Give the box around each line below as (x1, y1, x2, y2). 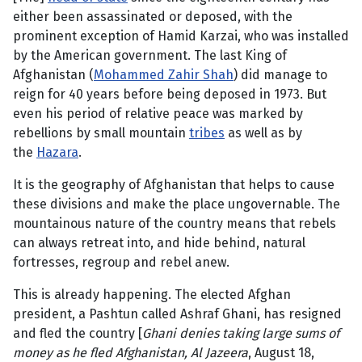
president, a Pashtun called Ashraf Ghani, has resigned (13, 306, 342, 322)
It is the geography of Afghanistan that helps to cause (13, 177, 335, 193)
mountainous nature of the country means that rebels (13, 216, 336, 232)
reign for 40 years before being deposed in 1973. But (13, 86, 326, 103)
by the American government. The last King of (13, 48, 287, 64)
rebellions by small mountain (13, 125, 189, 141)
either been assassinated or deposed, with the (13, 9, 293, 25)
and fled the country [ (13, 326, 142, 342)
